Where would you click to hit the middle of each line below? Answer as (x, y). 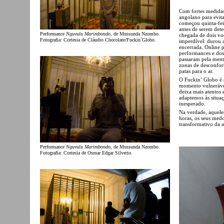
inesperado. (192, 103)
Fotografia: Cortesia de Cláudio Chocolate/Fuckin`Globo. (98, 39)
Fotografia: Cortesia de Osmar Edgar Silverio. (86, 152)
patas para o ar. (196, 71)
